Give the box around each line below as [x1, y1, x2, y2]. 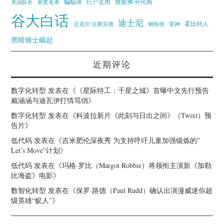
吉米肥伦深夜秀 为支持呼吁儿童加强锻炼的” [62, 135, 200, 145]
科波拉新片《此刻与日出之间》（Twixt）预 [76, 110, 212, 120]
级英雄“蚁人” [11, 195, 52, 205]
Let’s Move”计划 [11, 145, 60, 155]
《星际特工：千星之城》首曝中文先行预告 [76, 85, 209, 95]
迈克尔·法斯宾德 [73, 19, 114, 27]
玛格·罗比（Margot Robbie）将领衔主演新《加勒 [62, 160, 212, 170]
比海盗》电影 [11, 170, 53, 180]
